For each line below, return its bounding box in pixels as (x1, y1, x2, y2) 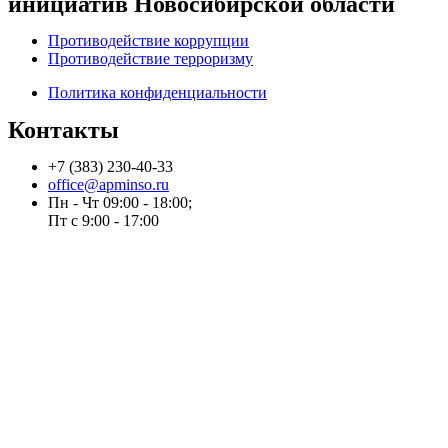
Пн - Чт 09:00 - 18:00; (48, 194, 192, 211)
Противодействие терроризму (48, 50, 253, 67)
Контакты (8, 117, 119, 143)
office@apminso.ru (48, 176, 169, 193)
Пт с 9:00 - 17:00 (48, 212, 159, 229)
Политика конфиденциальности (48, 84, 267, 101)
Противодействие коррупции (48, 32, 249, 49)
